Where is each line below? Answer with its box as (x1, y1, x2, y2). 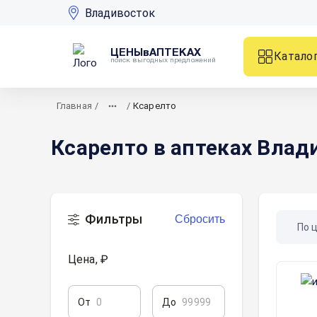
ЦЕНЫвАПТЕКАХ (110, 48, 202, 58)
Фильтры (85, 212, 143, 226)
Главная (57, 100, 92, 111)
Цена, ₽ (68, 253, 109, 266)
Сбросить (175, 212, 225, 225)
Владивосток (85, 6, 155, 20)
